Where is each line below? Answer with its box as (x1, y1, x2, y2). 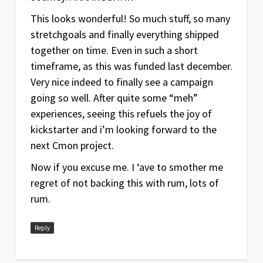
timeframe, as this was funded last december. (30, 59, 232, 73)
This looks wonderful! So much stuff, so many (30, 11, 230, 25)
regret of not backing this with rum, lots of (30, 176, 219, 190)
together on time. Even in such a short (30, 43, 198, 57)
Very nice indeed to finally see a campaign (30, 75, 213, 89)
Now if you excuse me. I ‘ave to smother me (30, 160, 223, 174)
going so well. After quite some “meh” (30, 90, 198, 104)
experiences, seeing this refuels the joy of (30, 106, 212, 120)
